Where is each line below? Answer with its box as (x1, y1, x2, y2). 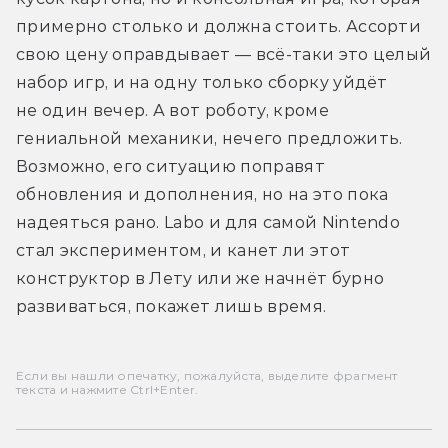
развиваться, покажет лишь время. (16, 296, 327, 316)
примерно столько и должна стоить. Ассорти (16, 16, 422, 36)
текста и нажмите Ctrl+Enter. (16, 381, 199, 397)
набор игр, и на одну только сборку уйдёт (16, 72, 388, 92)
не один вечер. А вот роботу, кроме (16, 100, 329, 120)
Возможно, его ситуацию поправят (16, 156, 325, 176)
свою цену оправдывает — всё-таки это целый (16, 44, 432, 64)
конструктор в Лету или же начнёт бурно (16, 268, 385, 288)
